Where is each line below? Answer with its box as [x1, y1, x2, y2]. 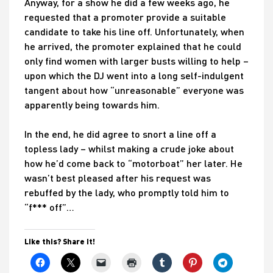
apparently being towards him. [24, 99, 160, 111]
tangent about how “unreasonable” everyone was [24, 84, 244, 96]
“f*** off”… [24, 201, 74, 213]
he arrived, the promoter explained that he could [24, 40, 241, 52]
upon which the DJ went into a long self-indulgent [24, 69, 244, 82]
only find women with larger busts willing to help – [24, 55, 249, 67]
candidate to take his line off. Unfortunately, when [24, 26, 244, 38]
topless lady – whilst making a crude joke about [24, 143, 234, 155]
